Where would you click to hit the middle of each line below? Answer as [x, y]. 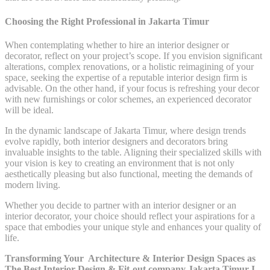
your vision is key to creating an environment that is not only [120, 163]
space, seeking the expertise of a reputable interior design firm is [126, 77]
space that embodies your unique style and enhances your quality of [133, 227]
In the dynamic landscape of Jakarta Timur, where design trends [125, 130]
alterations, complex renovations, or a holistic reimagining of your [129, 66]
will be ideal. [29, 110]
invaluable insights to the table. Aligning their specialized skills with [133, 152]
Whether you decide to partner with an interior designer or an [121, 205]
